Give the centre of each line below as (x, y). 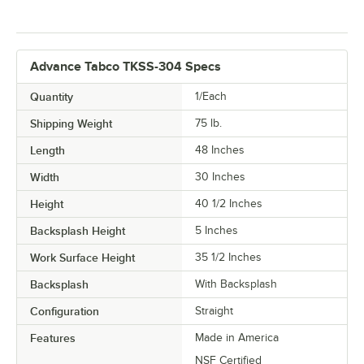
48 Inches (220, 150)
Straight (214, 311)
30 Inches (220, 177)
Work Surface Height (82, 258)
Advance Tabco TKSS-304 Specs (126, 67)
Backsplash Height (78, 231)
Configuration (65, 312)
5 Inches (217, 231)
